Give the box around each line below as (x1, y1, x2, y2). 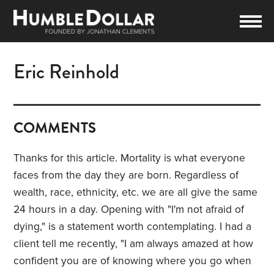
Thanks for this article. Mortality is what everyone (13, 152, 246, 165)
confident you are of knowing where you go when (13, 254, 252, 268)
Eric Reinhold (13, 57, 120, 87)
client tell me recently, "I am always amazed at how (13, 237, 254, 251)
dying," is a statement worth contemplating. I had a (13, 220, 252, 234)
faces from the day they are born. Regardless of (13, 169, 239, 182)
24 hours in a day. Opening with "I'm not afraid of (13, 203, 245, 217)
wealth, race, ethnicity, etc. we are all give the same (13, 186, 258, 199)
